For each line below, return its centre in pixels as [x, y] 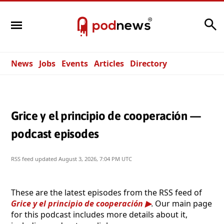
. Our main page [181, 203]
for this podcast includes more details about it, [99, 214]
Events [75, 63]
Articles [109, 63]
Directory [148, 63]
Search [188, 22]
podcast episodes [55, 133]
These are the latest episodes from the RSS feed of [106, 192]
